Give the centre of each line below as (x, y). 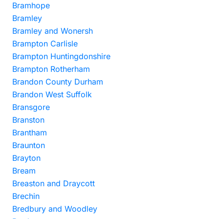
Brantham (30, 132)
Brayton (26, 158)
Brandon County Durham (58, 82)
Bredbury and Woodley (55, 209)
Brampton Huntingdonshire (61, 56)
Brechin (26, 196)
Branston (28, 120)
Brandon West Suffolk (52, 94)
